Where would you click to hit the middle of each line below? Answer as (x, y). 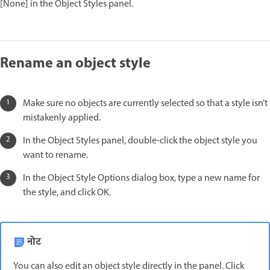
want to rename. (55, 155)
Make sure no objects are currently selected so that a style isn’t (145, 103)
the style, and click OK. (67, 193)
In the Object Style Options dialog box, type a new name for (141, 178)
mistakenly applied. (62, 118)
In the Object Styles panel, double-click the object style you (140, 141)
